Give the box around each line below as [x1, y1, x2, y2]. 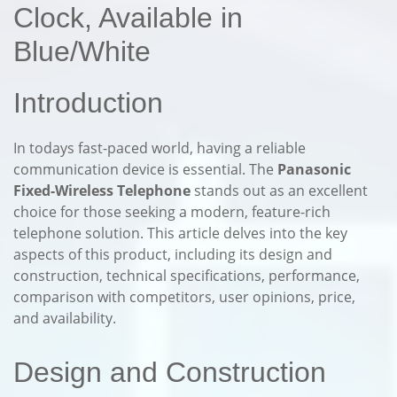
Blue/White [13, 35, 151, 67]
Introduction [13, 87, 163, 119]
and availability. [13, 308, 116, 328]
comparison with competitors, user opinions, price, [13, 287, 355, 307]
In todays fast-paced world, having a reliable [13, 138, 306, 158]
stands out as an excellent [191, 181, 368, 200]
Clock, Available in [13, 2, 243, 34]
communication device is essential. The [13, 160, 277, 179]
